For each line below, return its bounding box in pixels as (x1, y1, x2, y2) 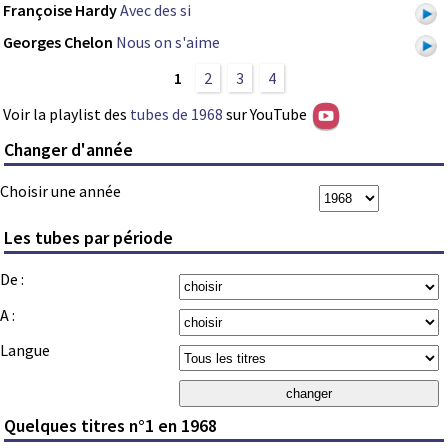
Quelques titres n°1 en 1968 (4, 414, 218, 438)
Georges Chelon (3, 32, 113, 53)
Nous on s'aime (116, 32, 220, 53)
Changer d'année (4, 137, 134, 161)
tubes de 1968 (130, 103, 223, 124)
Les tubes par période (4, 226, 174, 250)
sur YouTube (223, 103, 310, 124)
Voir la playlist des (3, 103, 130, 124)
